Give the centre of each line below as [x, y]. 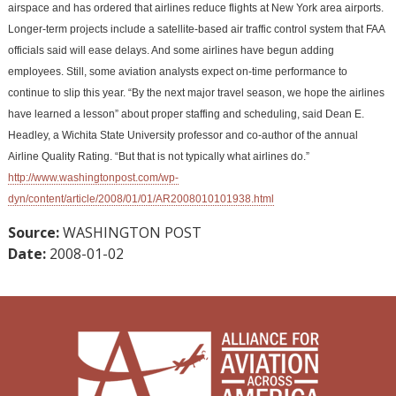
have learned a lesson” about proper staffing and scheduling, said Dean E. [186, 114]
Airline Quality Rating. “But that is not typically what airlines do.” [158, 156]
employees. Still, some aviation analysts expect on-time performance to [177, 71]
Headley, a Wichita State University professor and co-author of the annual [183, 135]
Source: [33, 232]
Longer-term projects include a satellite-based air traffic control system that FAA [196, 29]
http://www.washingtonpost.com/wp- [93, 177]
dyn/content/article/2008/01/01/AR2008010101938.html [141, 198]
